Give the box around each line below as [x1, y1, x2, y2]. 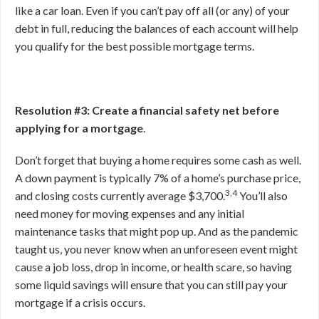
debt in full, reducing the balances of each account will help [15, 21, 298, 36]
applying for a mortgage [15, 121, 143, 135]
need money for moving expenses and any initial [15, 206, 244, 221]
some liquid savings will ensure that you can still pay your [15, 278, 288, 292]
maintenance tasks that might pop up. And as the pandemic [15, 224, 298, 239]
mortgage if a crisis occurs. [15, 296, 145, 310]
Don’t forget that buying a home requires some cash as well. [15, 153, 301, 167]
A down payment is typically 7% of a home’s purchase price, [15, 171, 300, 185]
